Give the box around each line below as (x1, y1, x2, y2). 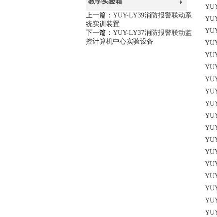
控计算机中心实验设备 (85, 38, 154, 45)
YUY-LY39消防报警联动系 (112, 12, 192, 19)
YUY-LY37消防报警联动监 (112, 29, 192, 36)
